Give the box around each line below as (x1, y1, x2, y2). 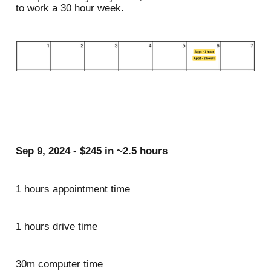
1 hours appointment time (15, 183, 130, 195)
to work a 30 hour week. (15, 2, 124, 15)
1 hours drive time (15, 220, 100, 232)
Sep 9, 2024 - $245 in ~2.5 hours (15, 145, 168, 157)
